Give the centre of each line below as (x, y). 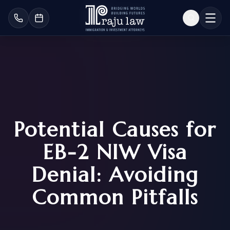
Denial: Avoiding (115, 175)
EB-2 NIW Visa (115, 152)
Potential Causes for (115, 129)
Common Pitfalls (115, 197)
